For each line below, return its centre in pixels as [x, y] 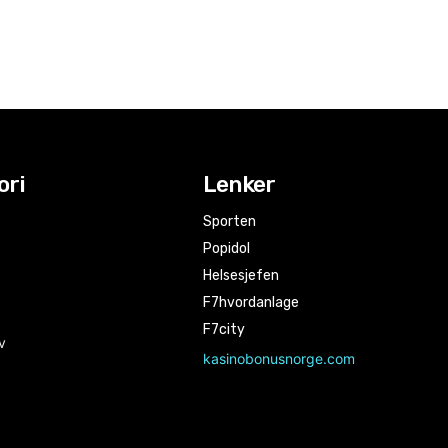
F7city [224, 330]
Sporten [230, 222]
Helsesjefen [241, 276]
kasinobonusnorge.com [279, 359]
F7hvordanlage [251, 303]
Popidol [227, 249]
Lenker [239, 184]
